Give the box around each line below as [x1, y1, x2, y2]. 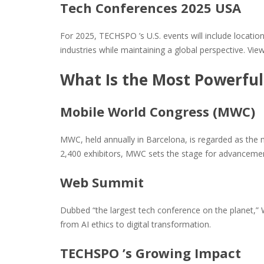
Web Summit [60, 173, 144, 191]
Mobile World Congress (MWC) [60, 103, 255, 120]
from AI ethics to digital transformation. [60, 219, 211, 230]
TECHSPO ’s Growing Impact [60, 244, 241, 262]
